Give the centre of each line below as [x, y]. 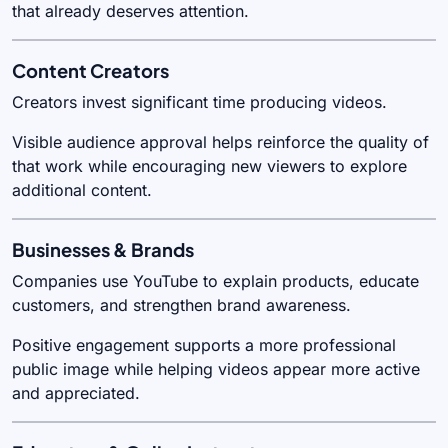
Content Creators [90, 70]
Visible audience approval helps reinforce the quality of [220, 141]
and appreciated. [76, 392]
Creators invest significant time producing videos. [199, 101]
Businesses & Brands [103, 249]
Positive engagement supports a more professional [204, 344]
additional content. [82, 189]
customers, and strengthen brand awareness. [181, 304]
